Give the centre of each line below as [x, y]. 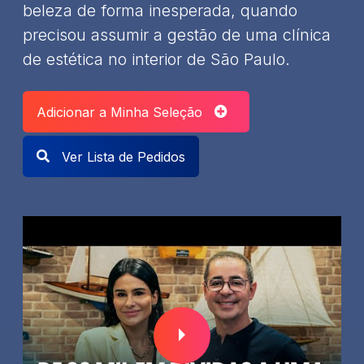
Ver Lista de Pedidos [121, 156]
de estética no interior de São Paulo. [156, 59]
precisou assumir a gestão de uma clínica [177, 35]
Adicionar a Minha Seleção [126, 112]
